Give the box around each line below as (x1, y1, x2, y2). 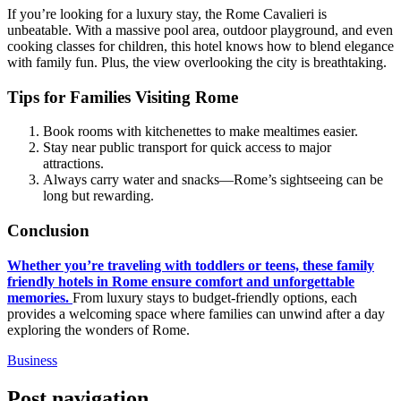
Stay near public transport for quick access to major (43, 140, 331, 156)
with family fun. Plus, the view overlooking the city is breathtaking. (7, 55, 387, 70)
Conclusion (7, 221, 90, 241)
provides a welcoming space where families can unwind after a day (7, 305, 385, 321)
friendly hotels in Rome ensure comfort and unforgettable (7, 273, 354, 289)
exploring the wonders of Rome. (7, 321, 190, 337)
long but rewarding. (43, 188, 154, 204)
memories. (7, 289, 73, 305)
